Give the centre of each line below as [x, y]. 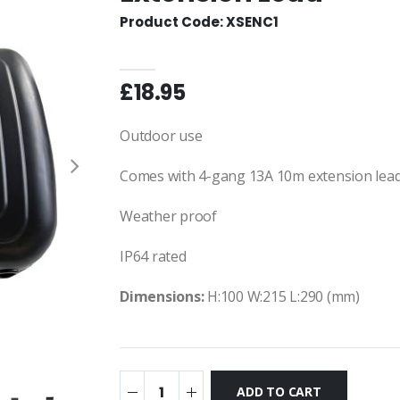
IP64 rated [155, 256]
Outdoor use [161, 136]
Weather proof [168, 216]
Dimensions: [162, 296]
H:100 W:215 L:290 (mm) [282, 296]
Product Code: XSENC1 [199, 22]
